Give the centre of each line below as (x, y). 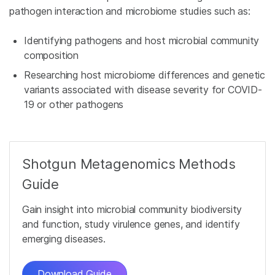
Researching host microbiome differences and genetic (145, 75)
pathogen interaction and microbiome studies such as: (130, 11)
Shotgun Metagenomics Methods (129, 164)
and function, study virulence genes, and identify (131, 224)
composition (52, 55)
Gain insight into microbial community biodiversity (132, 209)
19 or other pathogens (74, 104)
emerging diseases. (64, 239)
